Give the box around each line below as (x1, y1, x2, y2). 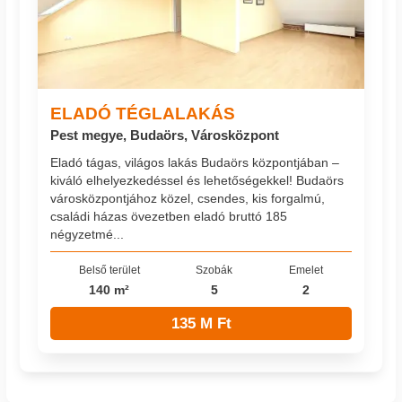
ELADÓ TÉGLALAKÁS (50, 103, 236, 124)
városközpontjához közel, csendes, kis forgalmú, (50, 190, 326, 205)
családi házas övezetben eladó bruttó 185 (50, 208, 288, 223)
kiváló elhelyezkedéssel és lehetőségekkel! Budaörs (50, 172, 345, 188)
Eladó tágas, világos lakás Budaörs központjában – (50, 154, 340, 170)
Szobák (196, 263, 233, 275)
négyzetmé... (50, 226, 125, 241)
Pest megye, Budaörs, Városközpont (50, 127, 280, 144)
